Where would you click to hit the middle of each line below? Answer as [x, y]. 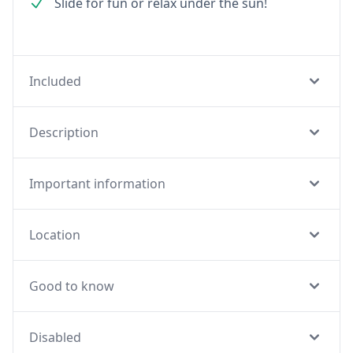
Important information [97, 184]
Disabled [55, 337]
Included [55, 81]
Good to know [72, 286]
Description [64, 132]
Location [55, 235]
